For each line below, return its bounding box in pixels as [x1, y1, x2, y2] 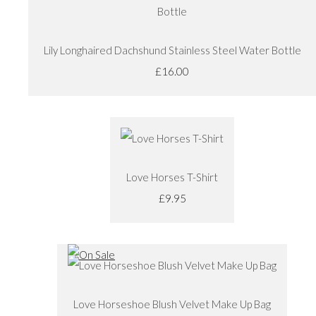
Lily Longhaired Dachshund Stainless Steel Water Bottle [43, 43, 301, 56]
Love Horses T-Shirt [126, 170, 218, 183]
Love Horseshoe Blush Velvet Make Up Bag [73, 297, 271, 310]
